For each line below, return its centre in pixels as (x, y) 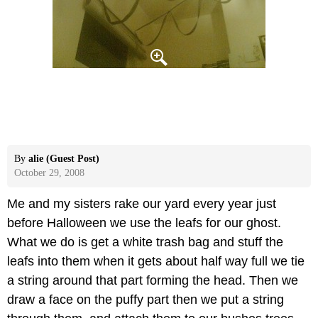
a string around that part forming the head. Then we (153, 281)
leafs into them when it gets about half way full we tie (156, 262)
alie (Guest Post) (64, 159)
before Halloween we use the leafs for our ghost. (144, 223)
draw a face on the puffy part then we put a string (146, 300)
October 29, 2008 (49, 173)
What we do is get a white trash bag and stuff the (145, 242)
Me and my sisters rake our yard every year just (142, 204)
